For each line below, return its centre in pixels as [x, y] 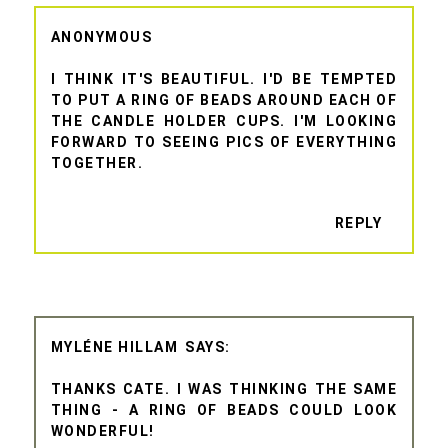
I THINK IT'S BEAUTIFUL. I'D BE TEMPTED [224, 78]
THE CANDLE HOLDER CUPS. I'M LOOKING [224, 120]
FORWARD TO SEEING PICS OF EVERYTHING [224, 141]
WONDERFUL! [102, 431]
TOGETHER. [97, 162]
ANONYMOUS [101, 36]
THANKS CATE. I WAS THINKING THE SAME [224, 389]
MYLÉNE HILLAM [114, 347]
